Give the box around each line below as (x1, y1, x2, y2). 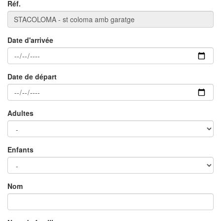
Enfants (7, 145, 34, 155)
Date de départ (7, 72, 57, 82)
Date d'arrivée (7, 35, 53, 45)
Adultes (7, 108, 34, 118)
